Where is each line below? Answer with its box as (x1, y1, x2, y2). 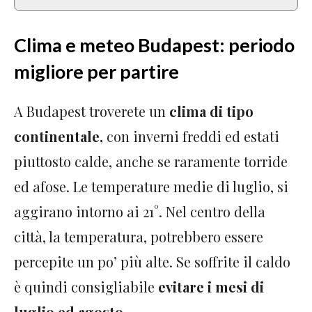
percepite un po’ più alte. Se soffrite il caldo (14, 251, 290, 271)
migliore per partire (14, 59, 179, 83)
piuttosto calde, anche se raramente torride (14, 151, 288, 171)
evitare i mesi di (155, 276, 264, 296)
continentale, (14, 126, 107, 146)
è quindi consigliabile (14, 276, 155, 296)
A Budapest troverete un (14, 101, 169, 120)
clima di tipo (169, 101, 253, 120)
